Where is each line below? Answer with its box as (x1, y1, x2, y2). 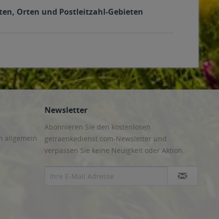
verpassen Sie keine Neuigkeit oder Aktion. (44, 146, 184, 155)
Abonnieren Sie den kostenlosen (44, 122, 151, 131)
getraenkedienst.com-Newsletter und (44, 134, 167, 143)
